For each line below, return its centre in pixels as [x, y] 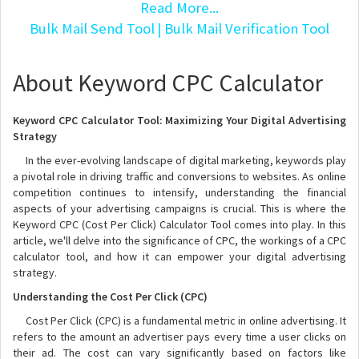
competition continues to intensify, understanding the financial [179, 192]
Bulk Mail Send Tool [92, 28]
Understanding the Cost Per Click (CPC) [110, 296]
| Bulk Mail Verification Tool [243, 28]
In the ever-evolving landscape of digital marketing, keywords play [179, 160]
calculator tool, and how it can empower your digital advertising [179, 256]
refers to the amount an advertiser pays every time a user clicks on [179, 337]
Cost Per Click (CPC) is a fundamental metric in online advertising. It [179, 321]
